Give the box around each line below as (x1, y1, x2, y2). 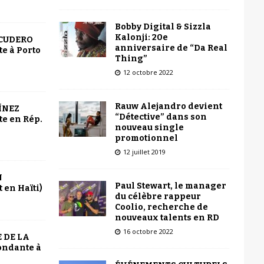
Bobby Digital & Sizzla (114, 21, 211, 32)
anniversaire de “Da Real (114, 42, 227, 53)
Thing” (114, 53, 147, 64)
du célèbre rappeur (114, 191, 201, 202)
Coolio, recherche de (114, 202, 208, 212)
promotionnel (114, 133, 178, 143)
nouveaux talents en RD (114, 212, 219, 223)
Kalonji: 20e (114, 32, 168, 42)
